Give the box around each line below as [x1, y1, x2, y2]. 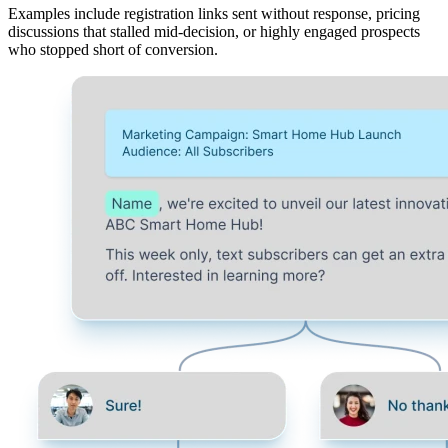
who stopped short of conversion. [8, 41, 218, 59]
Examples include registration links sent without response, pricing [8, 5, 420, 23]
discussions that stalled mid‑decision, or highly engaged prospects [8, 23, 420, 41]
